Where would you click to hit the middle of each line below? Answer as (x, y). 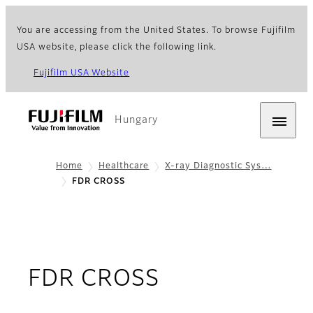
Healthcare (124, 166)
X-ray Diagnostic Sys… (218, 166)
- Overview (219, 279)
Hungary (136, 120)
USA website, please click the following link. (117, 48)
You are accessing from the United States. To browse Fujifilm (156, 31)
